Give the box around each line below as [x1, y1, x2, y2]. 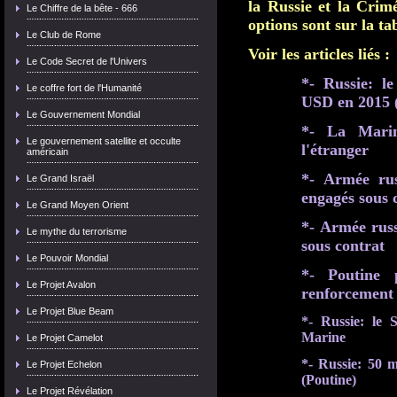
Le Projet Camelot [27, 332, 103, 343]
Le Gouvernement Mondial [27, 109, 140, 120]
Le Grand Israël [27, 173, 94, 183]
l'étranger [301, 141, 369, 159]
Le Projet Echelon [27, 359, 102, 370]
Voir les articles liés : [248, 45, 390, 63]
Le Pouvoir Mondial [27, 253, 108, 263]
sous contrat [301, 237, 385, 254]
